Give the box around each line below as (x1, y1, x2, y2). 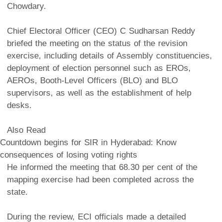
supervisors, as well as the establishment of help (7, 88, 191, 98)
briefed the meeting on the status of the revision (7, 38, 187, 48)
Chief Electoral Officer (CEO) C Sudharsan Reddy (7, 26, 195, 36)
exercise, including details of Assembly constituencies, (7, 51, 212, 60)
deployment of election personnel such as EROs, (7, 63, 191, 73)
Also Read (7, 125, 46, 135)
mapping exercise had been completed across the (7, 174, 194, 184)
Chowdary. (7, 1, 46, 11)
